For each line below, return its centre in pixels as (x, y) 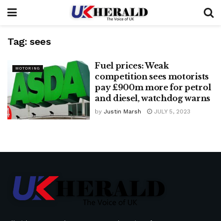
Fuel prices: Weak (132, 66)
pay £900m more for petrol (153, 87)
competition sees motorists (152, 76)
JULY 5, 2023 (171, 111)
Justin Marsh (123, 111)
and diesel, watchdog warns (152, 98)
